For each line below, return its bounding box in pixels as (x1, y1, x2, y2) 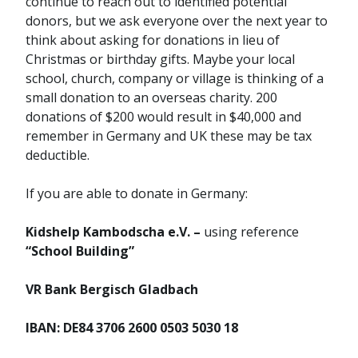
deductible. (26, 146, 89, 165)
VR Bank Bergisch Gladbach (26, 280, 198, 299)
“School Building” (26, 242, 134, 261)
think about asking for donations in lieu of (26, 31, 280, 50)
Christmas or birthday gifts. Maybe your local (26, 50, 295, 69)
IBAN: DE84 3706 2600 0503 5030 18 (26, 319, 238, 337)
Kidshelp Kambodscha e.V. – (26, 223, 204, 241)
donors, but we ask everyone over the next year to (26, 12, 328, 30)
